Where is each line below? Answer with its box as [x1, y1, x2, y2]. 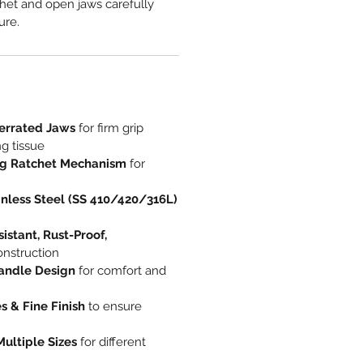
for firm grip [75, 120, 143, 135]
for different [77, 334, 146, 349]
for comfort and [75, 263, 166, 278]
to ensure [85, 298, 142, 314]
